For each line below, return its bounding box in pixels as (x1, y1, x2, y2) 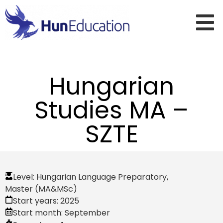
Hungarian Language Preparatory (36, 171, 167, 183)
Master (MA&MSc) (5, 183, 77, 195)
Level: (13, 171, 36, 183)
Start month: (13, 207, 65, 219)
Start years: (13, 195, 60, 207)
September (65, 207, 110, 219)
